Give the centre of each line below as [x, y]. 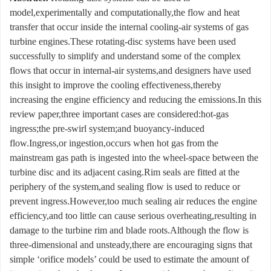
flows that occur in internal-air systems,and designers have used [130, 71]
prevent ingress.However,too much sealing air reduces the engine [133, 201]
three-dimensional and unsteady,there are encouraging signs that [131, 245]
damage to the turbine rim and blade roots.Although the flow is [129, 230]
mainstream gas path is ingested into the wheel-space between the [134, 158]
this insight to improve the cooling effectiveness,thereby [116, 85]
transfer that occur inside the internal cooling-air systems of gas [129, 27]
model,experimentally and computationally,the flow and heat [125, 13]
